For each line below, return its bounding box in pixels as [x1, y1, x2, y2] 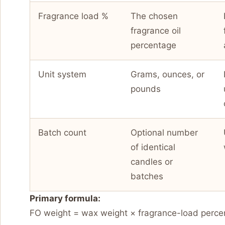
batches [131, 171, 163, 182]
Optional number [131, 128, 198, 138]
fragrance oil [131, 26, 181, 36]
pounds [131, 84, 161, 94]
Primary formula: [30, 193, 100, 204]
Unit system [38, 69, 86, 80]
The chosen [131, 11, 178, 22]
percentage [131, 40, 176, 51]
